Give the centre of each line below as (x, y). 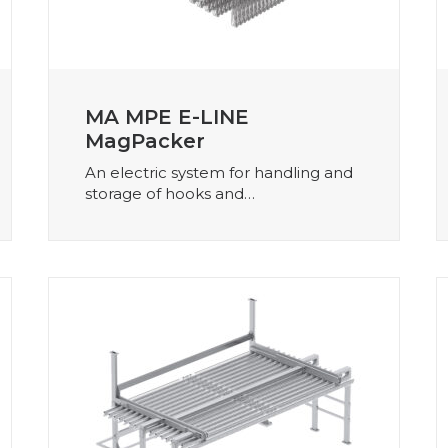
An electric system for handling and (219, 172)
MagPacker (145, 140)
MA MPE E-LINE (167, 116)
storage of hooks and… (170, 193)
